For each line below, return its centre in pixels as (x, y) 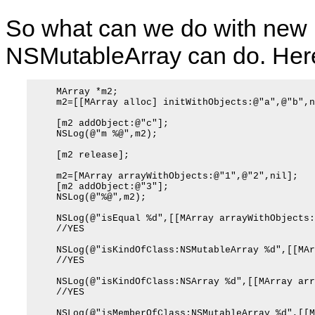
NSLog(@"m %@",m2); (96, 134)
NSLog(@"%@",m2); (90, 197)
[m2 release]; (82, 155)
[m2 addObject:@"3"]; (101, 187)
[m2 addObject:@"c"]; (101, 123)
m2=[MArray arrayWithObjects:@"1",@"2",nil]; (166, 176)
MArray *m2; (76, 92)
